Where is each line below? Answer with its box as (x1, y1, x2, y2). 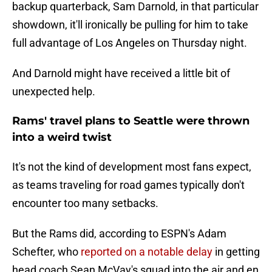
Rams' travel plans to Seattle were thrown (12, 114, 250, 128)
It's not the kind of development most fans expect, (12, 160, 251, 174)
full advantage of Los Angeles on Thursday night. (12, 36, 247, 50)
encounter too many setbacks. (12, 197, 158, 210)
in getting (212, 245, 260, 259)
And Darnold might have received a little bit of (12, 67, 230, 80)
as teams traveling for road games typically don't (12, 178, 245, 192)
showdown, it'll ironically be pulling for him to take (12, 18, 248, 32)
